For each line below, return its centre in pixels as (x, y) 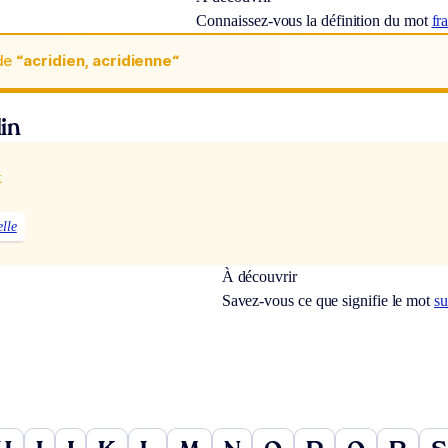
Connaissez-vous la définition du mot (314, 20)
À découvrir (259, 277)
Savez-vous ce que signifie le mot (328, 301)
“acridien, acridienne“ (98, 61)
